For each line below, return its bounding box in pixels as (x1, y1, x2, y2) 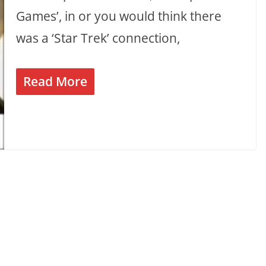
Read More (23, 72, 88, 90)
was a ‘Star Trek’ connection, (16, 30, 180, 47)
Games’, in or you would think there (16, 8, 222, 25)
